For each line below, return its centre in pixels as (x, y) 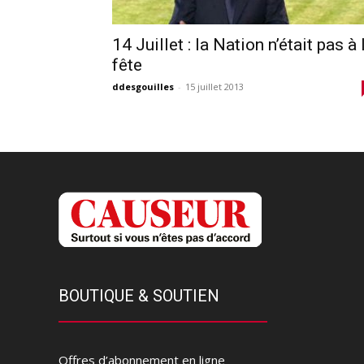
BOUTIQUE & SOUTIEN (139, 295)
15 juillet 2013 (214, 86)
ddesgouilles (143, 86)
